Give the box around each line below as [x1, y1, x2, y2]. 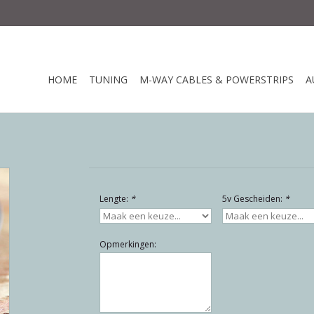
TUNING [89, 73, 128, 86]
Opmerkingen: [99, 238, 156, 250]
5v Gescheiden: [221, 193, 285, 205]
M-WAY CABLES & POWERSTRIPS [139, 73, 294, 86]
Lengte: [99, 193, 130, 205]
